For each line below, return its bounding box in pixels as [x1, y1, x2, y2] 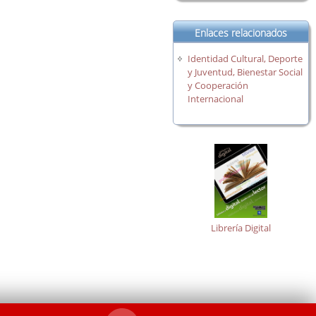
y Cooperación [188, 79, 249, 92]
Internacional [188, 92, 244, 106]
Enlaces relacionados [194, 26, 287, 40]
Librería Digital [210, 221, 271, 234]
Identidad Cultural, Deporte [188, 52, 303, 66]
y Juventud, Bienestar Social [188, 66, 303, 79]
